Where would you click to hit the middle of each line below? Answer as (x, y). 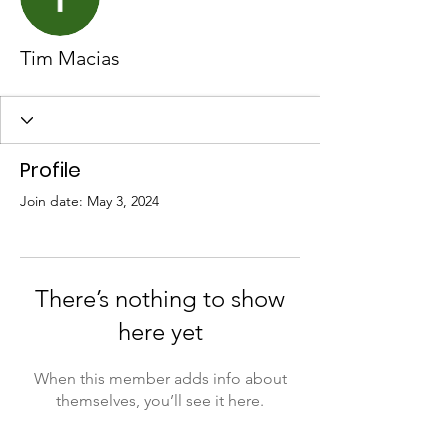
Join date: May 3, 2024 (89, 201)
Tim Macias (70, 58)
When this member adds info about (160, 378)
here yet (160, 331)
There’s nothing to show (160, 298)
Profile (50, 170)
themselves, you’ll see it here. (160, 400)
